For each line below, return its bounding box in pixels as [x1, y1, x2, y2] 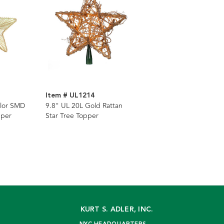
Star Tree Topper [45, 110, 98, 121]
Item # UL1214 [45, 90, 94, 101]
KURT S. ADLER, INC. [80, 204, 153, 215]
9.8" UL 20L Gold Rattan [45, 100, 122, 111]
